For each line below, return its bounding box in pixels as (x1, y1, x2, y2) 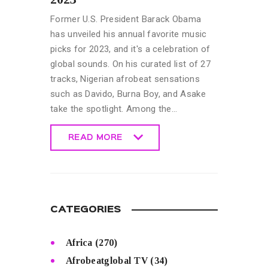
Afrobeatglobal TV (65, 255, 148, 266)
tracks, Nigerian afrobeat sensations (50, 73, 200, 84)
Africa (65, 237, 93, 248)
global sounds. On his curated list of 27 (50, 58, 211, 69)
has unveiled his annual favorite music (50, 28, 207, 39)
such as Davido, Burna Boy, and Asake (50, 88, 206, 99)
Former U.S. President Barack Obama (50, 13, 202, 25)
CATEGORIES (50, 205, 121, 214)
